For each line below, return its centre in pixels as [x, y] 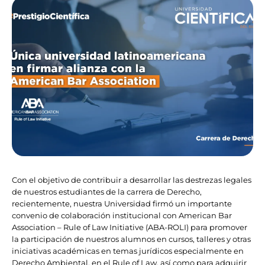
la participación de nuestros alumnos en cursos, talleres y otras [131, 239]
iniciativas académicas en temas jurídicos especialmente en [128, 251]
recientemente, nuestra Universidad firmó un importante [122, 204]
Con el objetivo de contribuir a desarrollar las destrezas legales [132, 180]
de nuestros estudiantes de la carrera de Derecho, [107, 192]
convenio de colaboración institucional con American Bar [122, 216]
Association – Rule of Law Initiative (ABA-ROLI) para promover [130, 227]
